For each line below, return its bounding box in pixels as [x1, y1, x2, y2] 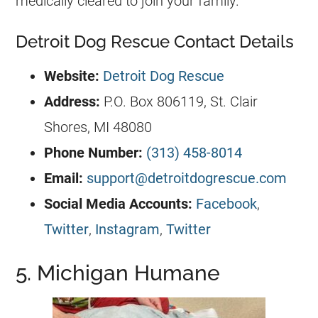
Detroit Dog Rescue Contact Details [16, 31, 295, 52]
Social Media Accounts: [44, 194, 193, 212]
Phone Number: [44, 143, 143, 161]
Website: [44, 67, 100, 84]
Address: [44, 92, 101, 110]
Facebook [196, 194, 258, 212]
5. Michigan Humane [16, 260, 221, 285]
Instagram [95, 220, 160, 238]
